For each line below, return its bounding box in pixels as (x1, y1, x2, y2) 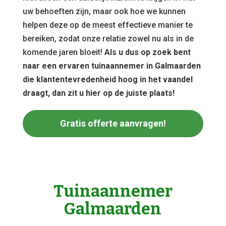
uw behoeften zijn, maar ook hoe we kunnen (22, 7, 186, 16)
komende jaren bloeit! (22, 47, 104, 57)
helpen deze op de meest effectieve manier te (22, 20, 193, 30)
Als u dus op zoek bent (104, 47, 191, 57)
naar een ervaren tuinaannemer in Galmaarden (22, 61, 201, 71)
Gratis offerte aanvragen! (60, 118, 166, 129)
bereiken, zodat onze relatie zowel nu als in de (22, 34, 194, 43)
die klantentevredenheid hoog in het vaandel (22, 75, 193, 84)
